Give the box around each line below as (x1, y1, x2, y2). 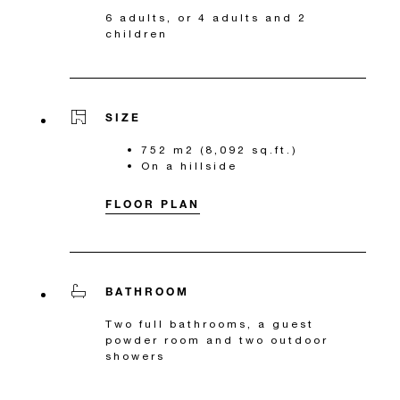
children (105, 26, 168, 40)
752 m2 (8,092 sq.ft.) (141, 142, 298, 156)
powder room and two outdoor (105, 332, 329, 346)
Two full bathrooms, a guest (105, 316, 314, 330)
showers (105, 348, 165, 362)
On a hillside (141, 158, 237, 172)
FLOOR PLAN (105, 196, 200, 211)
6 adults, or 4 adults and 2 (105, 10, 307, 24)
